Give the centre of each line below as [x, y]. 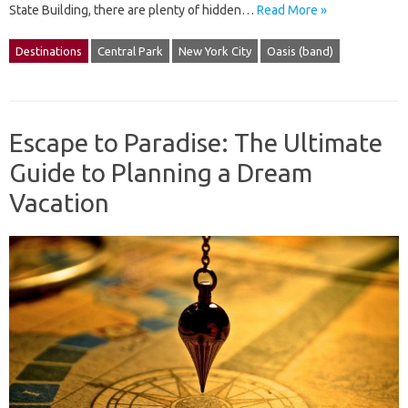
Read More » [292, 10]
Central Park [130, 51]
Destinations [49, 51]
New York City [215, 51]
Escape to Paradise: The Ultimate [196, 142]
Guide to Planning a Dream [161, 172]
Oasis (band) [300, 51]
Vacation [59, 202]
